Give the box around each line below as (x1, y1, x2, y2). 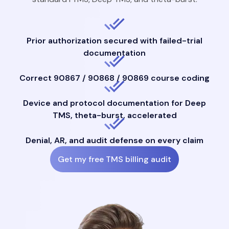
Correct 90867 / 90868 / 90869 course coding (19, 73, 210, 83)
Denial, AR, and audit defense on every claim (26, 135, 203, 146)
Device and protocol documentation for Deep (23, 98, 206, 108)
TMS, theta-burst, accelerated (52, 110, 177, 121)
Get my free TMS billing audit (58, 154, 171, 165)
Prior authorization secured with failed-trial (27, 35, 202, 46)
